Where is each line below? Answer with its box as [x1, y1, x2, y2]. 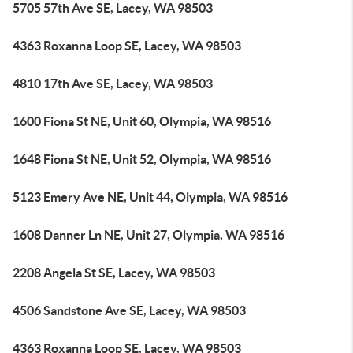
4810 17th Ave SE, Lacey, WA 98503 [13, 76, 213, 91]
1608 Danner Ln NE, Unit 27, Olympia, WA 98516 [13, 228, 284, 242]
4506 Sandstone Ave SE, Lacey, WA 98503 [13, 303, 246, 318]
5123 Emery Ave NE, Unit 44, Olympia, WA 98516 [13, 190, 288, 204]
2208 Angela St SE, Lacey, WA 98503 [13, 266, 215, 280]
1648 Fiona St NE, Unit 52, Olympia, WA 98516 [13, 152, 271, 166]
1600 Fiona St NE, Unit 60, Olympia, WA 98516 [13, 114, 271, 128]
